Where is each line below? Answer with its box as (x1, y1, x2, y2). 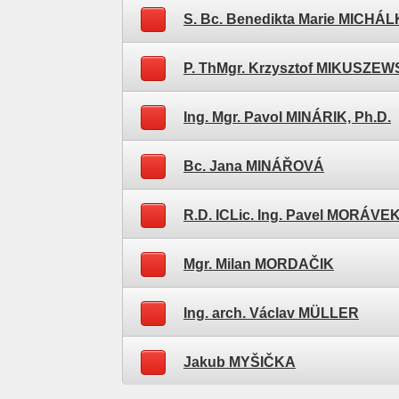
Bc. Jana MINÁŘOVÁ (183, 159, 324, 174)
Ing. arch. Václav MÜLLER (183, 305, 359, 321)
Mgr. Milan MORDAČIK (183, 256, 334, 272)
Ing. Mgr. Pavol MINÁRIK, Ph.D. (183, 110, 391, 125)
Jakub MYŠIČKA (183, 354, 296, 370)
